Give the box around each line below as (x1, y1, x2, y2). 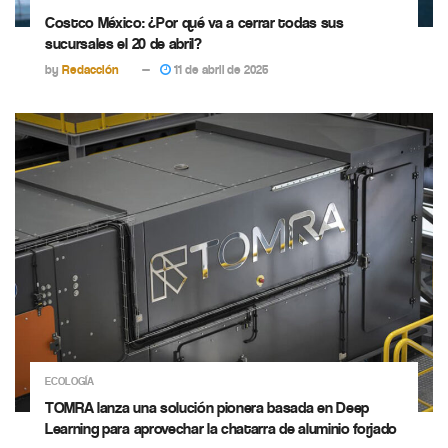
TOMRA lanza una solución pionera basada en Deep (45, 397, 369, 417)
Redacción (62, 61, 119, 77)
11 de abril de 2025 (171, 61, 268, 77)
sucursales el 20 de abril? (45, 33, 202, 53)
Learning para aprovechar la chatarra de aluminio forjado (45, 418, 398, 438)
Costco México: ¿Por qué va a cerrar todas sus (45, 12, 344, 32)
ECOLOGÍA (45, 374, 94, 388)
